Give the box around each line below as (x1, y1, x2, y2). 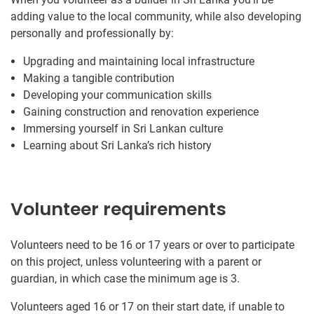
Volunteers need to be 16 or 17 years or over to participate (11, 238, 294, 252)
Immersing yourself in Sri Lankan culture (23, 121, 223, 135)
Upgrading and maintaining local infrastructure (23, 54, 254, 68)
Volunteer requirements (11, 196, 226, 221)
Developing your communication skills (23, 88, 212, 102)
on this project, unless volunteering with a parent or (11, 254, 261, 268)
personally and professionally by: (11, 26, 174, 40)
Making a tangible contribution (23, 71, 175, 85)
